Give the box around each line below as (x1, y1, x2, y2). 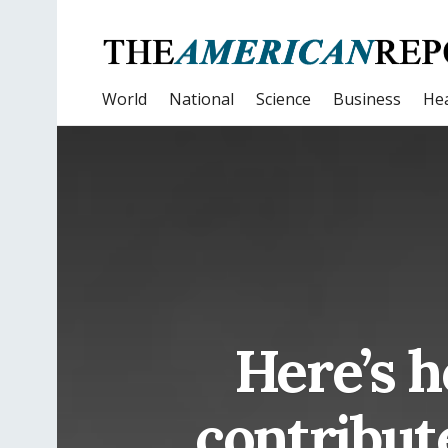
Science (256, 88, 311, 110)
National (169, 88, 234, 110)
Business (333, 88, 401, 110)
